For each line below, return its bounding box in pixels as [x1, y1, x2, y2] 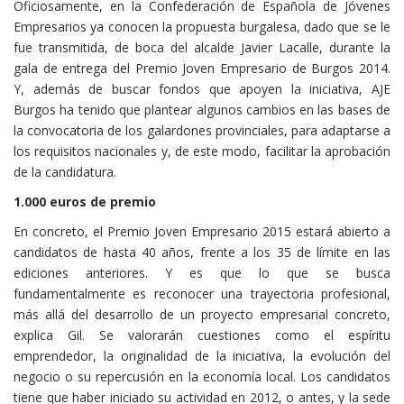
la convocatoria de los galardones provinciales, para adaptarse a [14, 122, 390, 140]
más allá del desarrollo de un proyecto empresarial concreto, [14, 306, 390, 324]
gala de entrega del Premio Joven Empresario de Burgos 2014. [14, 60, 390, 78]
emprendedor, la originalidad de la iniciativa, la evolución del [14, 347, 390, 365]
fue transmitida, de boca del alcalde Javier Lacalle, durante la [14, 39, 390, 57]
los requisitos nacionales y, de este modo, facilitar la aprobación [14, 142, 390, 161]
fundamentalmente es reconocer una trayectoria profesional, [14, 285, 390, 303]
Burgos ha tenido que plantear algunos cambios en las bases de [14, 101, 390, 119]
